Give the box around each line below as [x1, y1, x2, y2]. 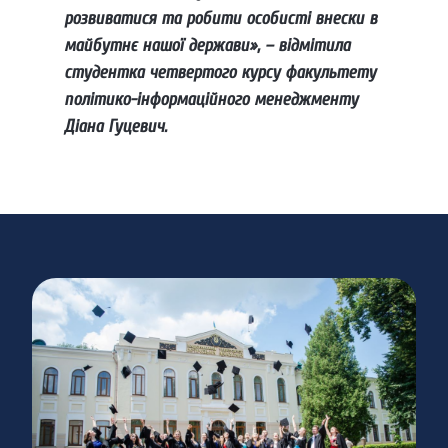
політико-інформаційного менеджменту [64, 89, 358, 111]
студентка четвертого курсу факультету [64, 62, 376, 84]
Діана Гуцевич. [64, 116, 167, 138]
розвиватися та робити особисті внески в [64, 8, 377, 30]
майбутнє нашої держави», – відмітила [64, 35, 350, 57]
